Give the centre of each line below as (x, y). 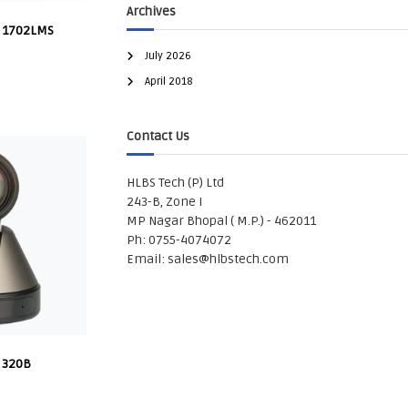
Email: (147, 259)
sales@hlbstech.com (228, 259)
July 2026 (168, 56)
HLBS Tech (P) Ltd (175, 182)
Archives (151, 11)
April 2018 (168, 81)
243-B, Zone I (164, 201)
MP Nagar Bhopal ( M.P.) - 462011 (221, 220)
